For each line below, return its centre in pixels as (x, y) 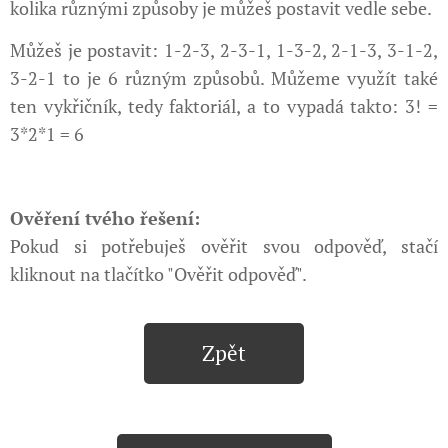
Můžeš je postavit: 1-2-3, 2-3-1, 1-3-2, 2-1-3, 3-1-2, (224, 49)
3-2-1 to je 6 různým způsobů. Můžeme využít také (224, 77)
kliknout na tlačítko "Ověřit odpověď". (160, 273)
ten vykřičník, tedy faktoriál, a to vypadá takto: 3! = (224, 105)
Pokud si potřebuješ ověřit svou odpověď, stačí (224, 245)
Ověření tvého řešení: (105, 217)
